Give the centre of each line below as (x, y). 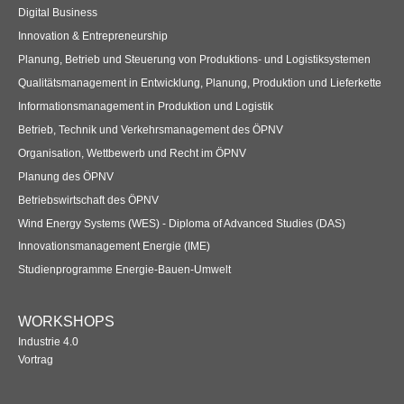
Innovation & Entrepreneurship (93, 36)
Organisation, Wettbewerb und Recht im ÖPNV (132, 153)
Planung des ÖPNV (66, 176)
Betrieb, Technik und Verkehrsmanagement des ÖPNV (151, 129)
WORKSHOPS (66, 322)
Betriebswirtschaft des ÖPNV (88, 200)
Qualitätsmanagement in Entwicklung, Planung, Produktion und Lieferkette (200, 83)
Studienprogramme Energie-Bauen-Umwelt (124, 270)
